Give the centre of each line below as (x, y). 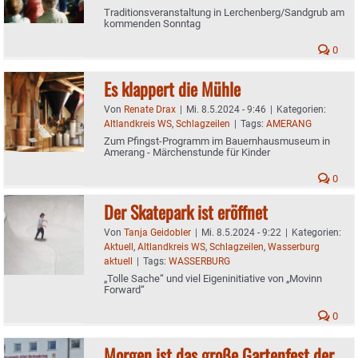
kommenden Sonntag (152, 23)
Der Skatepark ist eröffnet (186, 211)
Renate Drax (150, 109)
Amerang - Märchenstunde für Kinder (187, 152)
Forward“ (124, 289)
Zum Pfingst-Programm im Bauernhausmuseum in (217, 141)
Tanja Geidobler (157, 232)
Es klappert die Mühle (172, 88)
